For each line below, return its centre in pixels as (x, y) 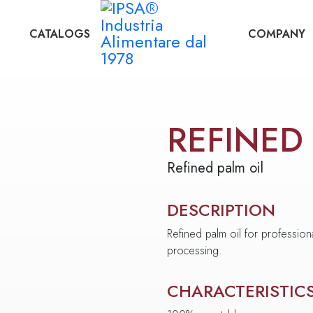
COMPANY (276, 34)
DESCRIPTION (221, 210)
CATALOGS (59, 34)
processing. (195, 250)
